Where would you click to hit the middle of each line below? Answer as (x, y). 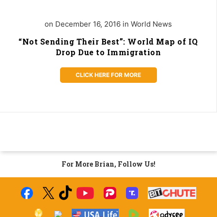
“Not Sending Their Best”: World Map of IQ (108, 41)
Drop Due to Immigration (108, 52)
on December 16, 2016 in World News (108, 24)
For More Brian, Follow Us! (108, 164)
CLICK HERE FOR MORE (108, 75)
